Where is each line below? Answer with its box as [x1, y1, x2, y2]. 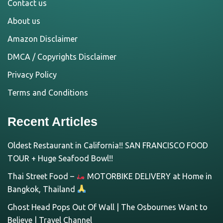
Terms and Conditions [7, 88, 88, 97]
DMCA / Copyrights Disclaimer [7, 52, 116, 61]
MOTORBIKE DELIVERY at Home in [85, 171, 213, 181]
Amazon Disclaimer [7, 34, 78, 43]
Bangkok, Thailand [7, 184, 77, 194]
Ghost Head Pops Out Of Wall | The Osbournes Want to [7, 202, 208, 212]
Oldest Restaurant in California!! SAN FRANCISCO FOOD [7, 140, 208, 150]
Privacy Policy [7, 70, 57, 79]
